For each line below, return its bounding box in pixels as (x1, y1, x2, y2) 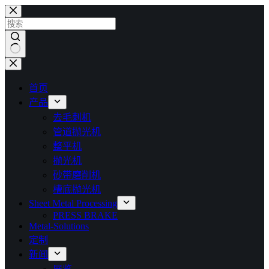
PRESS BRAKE (53, 210, 118, 220)
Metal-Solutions (29, 221, 89, 231)
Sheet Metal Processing (29, 198, 117, 208)
